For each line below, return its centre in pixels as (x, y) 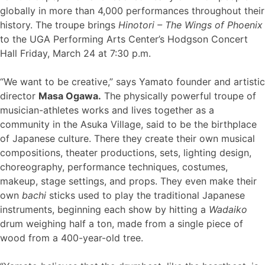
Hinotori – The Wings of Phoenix (190, 25)
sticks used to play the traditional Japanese (146, 195)
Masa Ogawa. (70, 96)
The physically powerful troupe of (179, 96)
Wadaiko (228, 209)
